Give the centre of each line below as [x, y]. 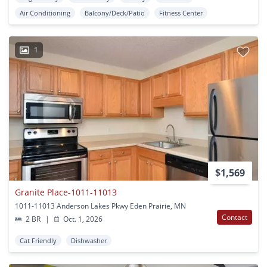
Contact [235, 218]
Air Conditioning [45, 13]
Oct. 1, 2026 [82, 219]
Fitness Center [181, 13]
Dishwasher [89, 241]
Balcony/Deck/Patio [115, 13]
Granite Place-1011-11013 [66, 193]
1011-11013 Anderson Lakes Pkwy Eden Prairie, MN [100, 206]
